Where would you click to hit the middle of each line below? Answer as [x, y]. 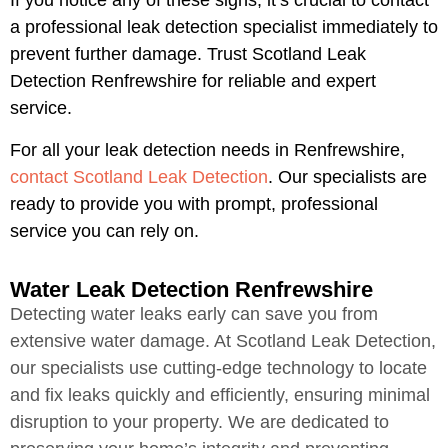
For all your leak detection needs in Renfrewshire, [207, 149]
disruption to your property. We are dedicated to [199, 422]
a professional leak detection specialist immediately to [224, 27]
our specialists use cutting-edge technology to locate [218, 368]
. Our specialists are [347, 176]
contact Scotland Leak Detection [139, 176]
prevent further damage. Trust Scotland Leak [188, 54]
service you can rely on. [104, 230]
